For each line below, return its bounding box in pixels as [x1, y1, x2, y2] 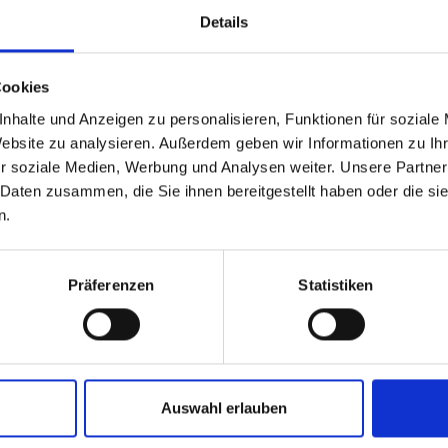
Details [199, 13, 249, 31]
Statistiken [298, 276, 374, 294]
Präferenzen [67, 276, 155, 294]
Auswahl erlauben [161, 399, 287, 417]
